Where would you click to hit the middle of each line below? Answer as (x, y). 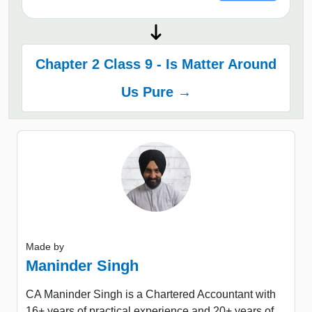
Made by (45, 246)
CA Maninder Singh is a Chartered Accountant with (151, 294)
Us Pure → (156, 92)
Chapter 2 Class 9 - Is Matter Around (156, 64)
